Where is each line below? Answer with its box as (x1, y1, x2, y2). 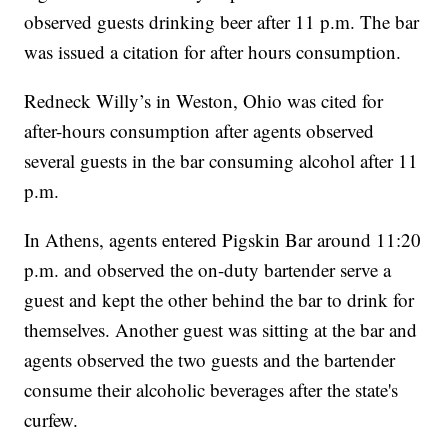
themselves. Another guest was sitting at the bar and (24, 317, 418, 343)
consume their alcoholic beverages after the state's (24, 377, 399, 403)
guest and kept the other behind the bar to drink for (24, 287, 415, 313)
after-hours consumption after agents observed (24, 118, 375, 144)
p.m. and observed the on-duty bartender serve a (24, 257, 392, 283)
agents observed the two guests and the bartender (24, 347, 396, 373)
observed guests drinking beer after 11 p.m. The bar (24, 9, 420, 35)
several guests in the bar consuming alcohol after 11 (24, 148, 419, 174)
